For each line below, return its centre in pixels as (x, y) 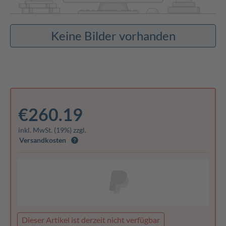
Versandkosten (42, 140)
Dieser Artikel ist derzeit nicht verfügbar (91, 220)
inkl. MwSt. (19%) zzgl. (52, 130)
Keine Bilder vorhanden (113, 35)
